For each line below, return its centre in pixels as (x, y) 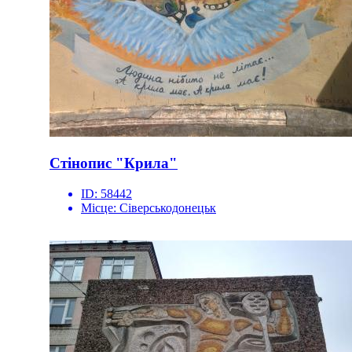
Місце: (100, 207)
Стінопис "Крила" (114, 163)
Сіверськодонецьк (168, 207)
